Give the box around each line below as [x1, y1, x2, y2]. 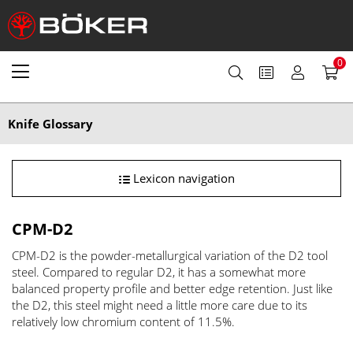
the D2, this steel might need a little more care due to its [12, 297, 307, 313]
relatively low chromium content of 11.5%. [12, 314, 235, 329]
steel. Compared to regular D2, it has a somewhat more [12, 264, 306, 280]
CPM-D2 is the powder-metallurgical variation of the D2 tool [12, 247, 328, 263]
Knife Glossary [8, 116, 93, 132]
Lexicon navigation [129, 170, 235, 186]
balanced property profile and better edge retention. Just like [12, 281, 333, 296]
